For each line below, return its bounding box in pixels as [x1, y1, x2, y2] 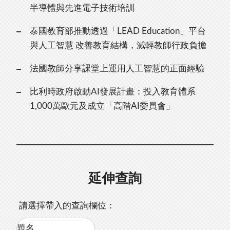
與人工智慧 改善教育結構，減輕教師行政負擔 [29, 41, 206, 50]
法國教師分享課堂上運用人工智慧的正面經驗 [29, 64, 204, 73]
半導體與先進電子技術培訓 [29, 4, 135, 13]
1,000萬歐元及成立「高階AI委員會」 [29, 102, 175, 111]
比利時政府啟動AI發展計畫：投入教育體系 [29, 87, 196, 97]
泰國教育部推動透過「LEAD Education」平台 [29, 27, 206, 36]
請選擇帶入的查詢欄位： [19, 201, 116, 210]
